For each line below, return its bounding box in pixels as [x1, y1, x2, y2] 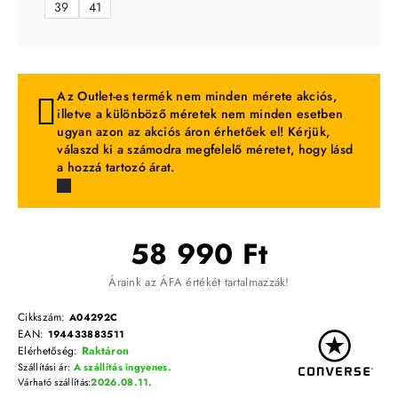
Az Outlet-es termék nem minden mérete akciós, [57, 86, 337, 105]
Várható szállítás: [18, 374, 92, 389]
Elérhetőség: [18, 342, 82, 359]
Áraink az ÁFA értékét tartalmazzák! [108, 273, 290, 291]
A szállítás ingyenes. [73, 359, 171, 374]
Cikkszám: [18, 308, 69, 325]
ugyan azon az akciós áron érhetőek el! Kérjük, [57, 122, 330, 140]
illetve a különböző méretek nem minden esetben [57, 104, 344, 123]
